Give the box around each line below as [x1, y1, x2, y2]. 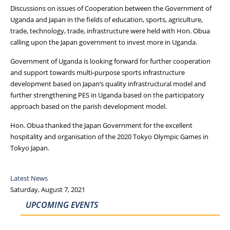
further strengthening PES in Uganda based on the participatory [10, 90, 204, 100]
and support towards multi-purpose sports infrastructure [10, 67, 185, 77]
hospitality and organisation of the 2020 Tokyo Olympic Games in [10, 131, 208, 141]
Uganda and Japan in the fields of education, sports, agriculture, [10, 14, 203, 24]
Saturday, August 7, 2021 [10, 184, 85, 194]
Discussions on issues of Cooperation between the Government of [10, 3, 212, 13]
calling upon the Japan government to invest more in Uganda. [10, 37, 197, 47]
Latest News [10, 173, 48, 183]
